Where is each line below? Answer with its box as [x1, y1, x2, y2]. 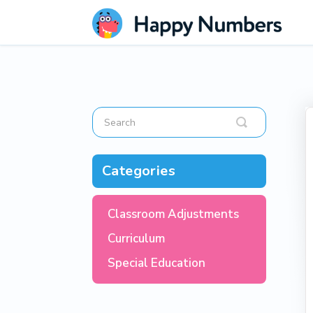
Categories [102, 161, 175, 180]
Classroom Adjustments [108, 206, 239, 222]
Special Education [108, 255, 205, 271]
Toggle [241, 115, 279, 129]
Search [241, 126, 277, 140]
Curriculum [108, 231, 165, 247]
